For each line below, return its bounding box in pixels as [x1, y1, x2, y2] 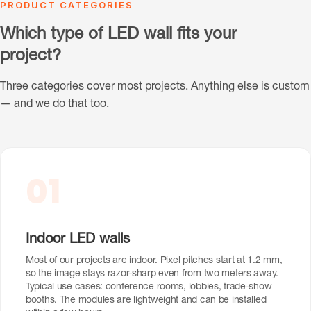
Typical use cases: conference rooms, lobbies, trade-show [26, 283, 272, 293]
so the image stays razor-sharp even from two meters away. [26, 269, 279, 280]
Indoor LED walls [26, 233, 130, 248]
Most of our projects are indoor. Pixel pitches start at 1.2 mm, [26, 256, 283, 267]
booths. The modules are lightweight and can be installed [26, 296, 267, 306]
